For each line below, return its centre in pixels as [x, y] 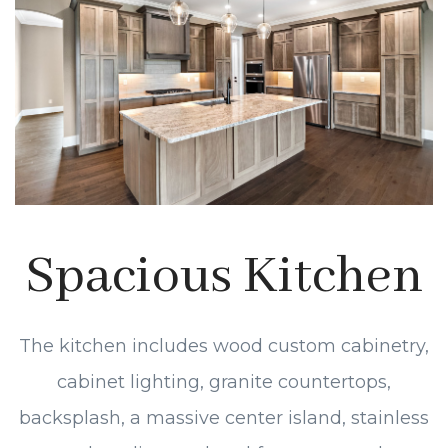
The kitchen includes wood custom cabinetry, [224, 346]
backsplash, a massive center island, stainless [224, 418]
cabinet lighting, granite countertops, [224, 382]
